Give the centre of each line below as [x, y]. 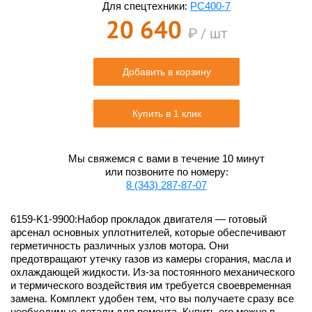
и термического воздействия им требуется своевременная [151, 285]
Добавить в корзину [166, 72]
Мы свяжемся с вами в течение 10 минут [166, 158]
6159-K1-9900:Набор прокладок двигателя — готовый [139, 219]
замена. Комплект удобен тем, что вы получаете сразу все [152, 298]
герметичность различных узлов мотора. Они [119, 245]
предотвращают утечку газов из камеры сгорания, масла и [151, 259]
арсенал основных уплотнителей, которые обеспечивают [148, 232]
